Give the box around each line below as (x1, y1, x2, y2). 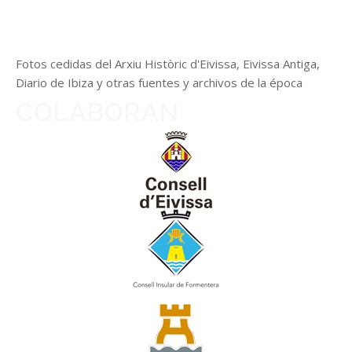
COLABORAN (16, 97, 179, 126)
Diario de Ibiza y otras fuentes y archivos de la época (16, 74, 302, 90)
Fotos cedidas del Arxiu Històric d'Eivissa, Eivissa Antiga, (16, 55, 320, 71)
